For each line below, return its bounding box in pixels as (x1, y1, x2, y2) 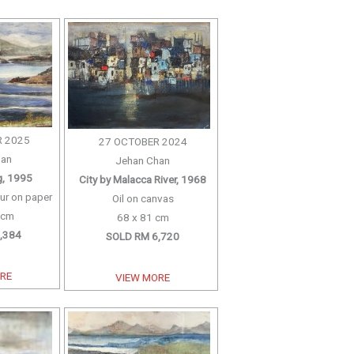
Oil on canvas (111, 191, 174, 205)
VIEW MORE (115, 270, 171, 284)
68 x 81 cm (116, 210, 169, 224)
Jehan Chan (115, 153, 171, 167)
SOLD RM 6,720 (106, 229, 180, 243)
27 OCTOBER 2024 (98, 134, 187, 148)
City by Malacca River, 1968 (79, 172, 207, 186)
